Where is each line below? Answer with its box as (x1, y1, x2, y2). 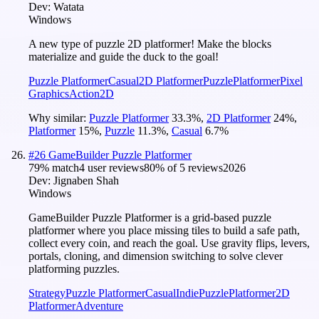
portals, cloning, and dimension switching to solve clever (28, 249, 283, 262)
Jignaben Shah (53, 174, 119, 187)
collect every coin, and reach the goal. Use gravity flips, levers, (28, 236, 310, 249)
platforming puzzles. (28, 262, 120, 275)
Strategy (28, 286, 66, 299)
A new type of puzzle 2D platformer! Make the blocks (28, 37, 271, 50)
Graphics (28, 87, 69, 100)
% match (40, 161, 79, 174)
